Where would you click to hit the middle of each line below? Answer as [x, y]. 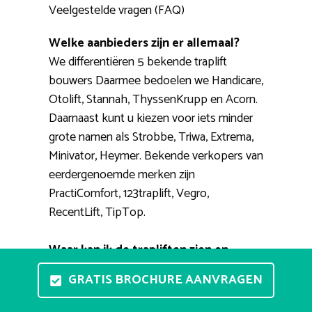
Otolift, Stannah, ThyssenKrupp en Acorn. [153, 100]
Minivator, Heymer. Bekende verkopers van [156, 156]
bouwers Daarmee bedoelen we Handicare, [156, 81]
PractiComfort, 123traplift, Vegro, [129, 194]
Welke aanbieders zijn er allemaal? [144, 44]
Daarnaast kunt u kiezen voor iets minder [151, 119]
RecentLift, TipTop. [97, 213]
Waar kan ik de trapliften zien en [139, 250]
